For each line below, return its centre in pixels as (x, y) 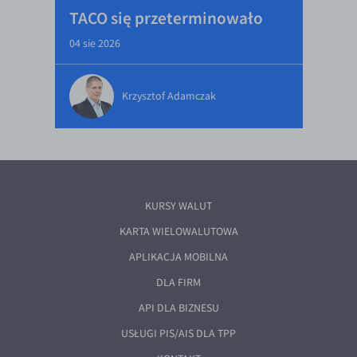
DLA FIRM (178, 282)
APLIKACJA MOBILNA (178, 257)
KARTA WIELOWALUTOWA (178, 231)
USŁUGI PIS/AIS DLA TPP (178, 333)
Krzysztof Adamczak (169, 96)
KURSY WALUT (178, 206)
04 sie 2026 (94, 43)
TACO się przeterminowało (166, 18)
